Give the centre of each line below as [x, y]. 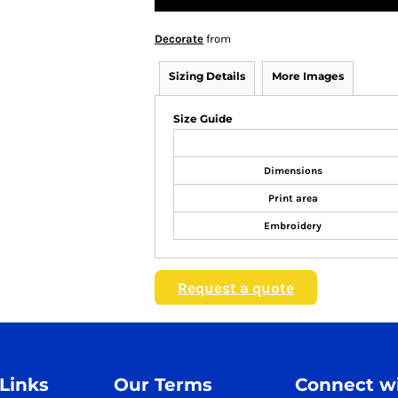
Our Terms [163, 384]
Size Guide [203, 118]
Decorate [179, 38]
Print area [293, 198]
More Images [308, 76]
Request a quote [236, 287]
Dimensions [293, 170]
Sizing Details [207, 76]
